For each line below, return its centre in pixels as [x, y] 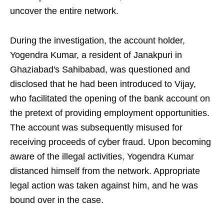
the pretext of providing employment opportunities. [110, 113]
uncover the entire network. [64, 11]
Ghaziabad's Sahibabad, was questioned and [100, 70]
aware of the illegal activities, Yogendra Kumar [102, 157]
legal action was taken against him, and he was [104, 186]
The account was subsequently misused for [96, 128]
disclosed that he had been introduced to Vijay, [103, 84]
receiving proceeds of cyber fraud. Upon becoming [110, 142]
